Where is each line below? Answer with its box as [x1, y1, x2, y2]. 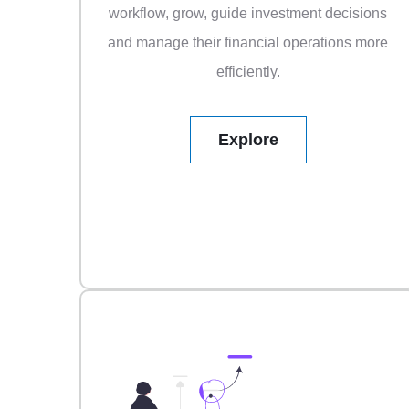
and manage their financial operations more [108, 35, 389, 51]
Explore [218, 131, 278, 150]
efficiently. [215, 64, 280, 80]
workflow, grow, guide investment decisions [109, 5, 388, 22]
